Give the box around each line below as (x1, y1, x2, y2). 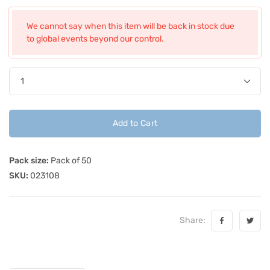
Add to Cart (112, 118, 158, 128)
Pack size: (9, 155, 49, 166)
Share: (180, 215, 209, 225)
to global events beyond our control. (27, 33, 164, 44)
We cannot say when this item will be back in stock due (27, 20, 234, 31)
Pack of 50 (49, 155, 92, 166)
